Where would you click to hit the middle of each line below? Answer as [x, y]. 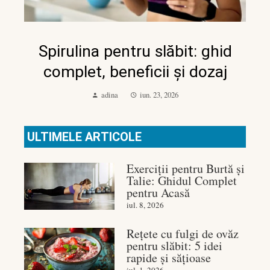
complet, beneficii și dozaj [135, 72]
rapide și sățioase [169, 258]
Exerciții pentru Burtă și [186, 169]
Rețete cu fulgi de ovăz [183, 234]
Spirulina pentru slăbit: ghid [135, 52]
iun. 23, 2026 [159, 95]
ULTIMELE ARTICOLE [84, 137]
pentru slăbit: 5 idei [174, 246]
